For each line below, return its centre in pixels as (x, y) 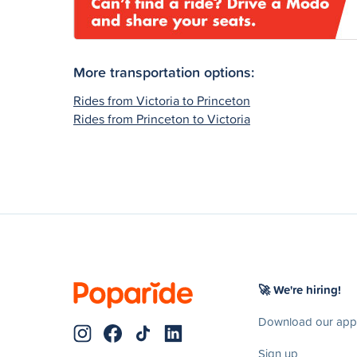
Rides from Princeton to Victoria (162, 118)
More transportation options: (164, 71)
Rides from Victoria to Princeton (162, 100)
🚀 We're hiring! (300, 289)
